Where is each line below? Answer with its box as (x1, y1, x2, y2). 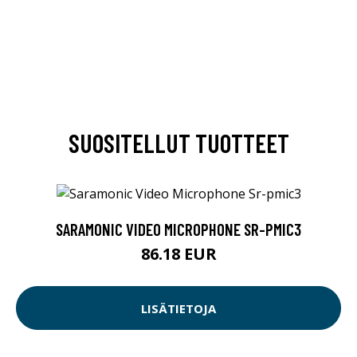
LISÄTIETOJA (141, 300, 216, 316)
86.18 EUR (140, 243, 217, 265)
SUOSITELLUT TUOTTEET (68, 127, 289, 158)
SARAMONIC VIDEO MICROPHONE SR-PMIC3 (56, 219, 301, 240)
